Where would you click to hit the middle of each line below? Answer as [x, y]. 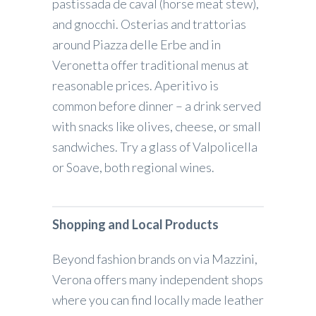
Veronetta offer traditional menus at [151, 65]
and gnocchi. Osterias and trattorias [149, 24]
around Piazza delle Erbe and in [136, 44]
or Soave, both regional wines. [133, 167]
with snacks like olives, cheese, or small [157, 126]
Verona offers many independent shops [158, 279]
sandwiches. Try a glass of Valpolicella [155, 146]
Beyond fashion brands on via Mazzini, [155, 259]
